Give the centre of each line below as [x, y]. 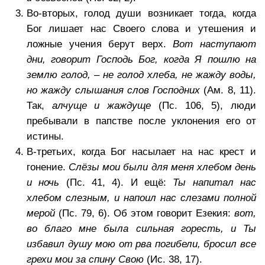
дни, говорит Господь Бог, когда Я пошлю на [141, 60]
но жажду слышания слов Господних [114, 91]
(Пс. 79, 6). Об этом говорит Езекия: [146, 214]
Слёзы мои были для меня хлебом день [163, 167]
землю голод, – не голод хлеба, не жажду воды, [141, 75]
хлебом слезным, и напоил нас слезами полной [141, 198]
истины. [45, 137]
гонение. [48, 167]
